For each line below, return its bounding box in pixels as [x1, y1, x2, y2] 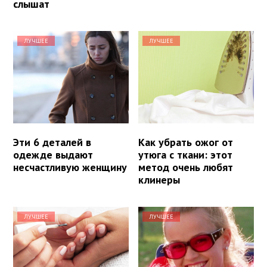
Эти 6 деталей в [13, 135, 91, 149]
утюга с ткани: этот [138, 147, 233, 162]
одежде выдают [13, 147, 93, 162]
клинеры [138, 172, 181, 187]
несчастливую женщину [13, 160, 127, 174]
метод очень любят [138, 160, 234, 174]
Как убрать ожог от [138, 135, 234, 149]
